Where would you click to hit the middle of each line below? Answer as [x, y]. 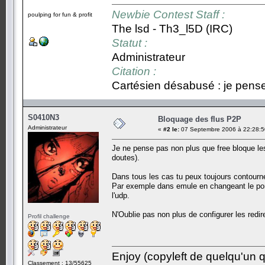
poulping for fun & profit [60, 14]
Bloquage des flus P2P [200, 119]
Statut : [130, 43]
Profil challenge [49, 216]
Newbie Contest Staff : [168, 14]
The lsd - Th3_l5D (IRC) [172, 28]
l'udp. [121, 195]
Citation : [134, 71]
